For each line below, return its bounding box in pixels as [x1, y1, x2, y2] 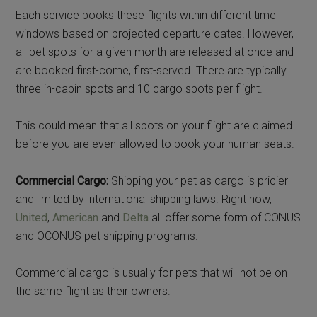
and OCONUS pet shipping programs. [16, 229, 199, 243]
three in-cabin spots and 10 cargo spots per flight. [16, 81, 263, 96]
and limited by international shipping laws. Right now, [16, 192, 272, 206]
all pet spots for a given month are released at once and [16, 45, 294, 59]
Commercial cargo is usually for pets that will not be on [16, 265, 288, 279]
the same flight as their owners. [16, 284, 171, 298]
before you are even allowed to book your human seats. [16, 137, 295, 151]
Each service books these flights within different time [16, 8, 277, 22]
